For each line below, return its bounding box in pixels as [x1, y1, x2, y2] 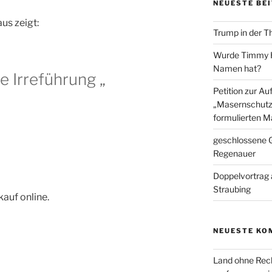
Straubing [212, 184, 251, 195]
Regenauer [212, 148, 256, 159]
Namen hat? [212, 63, 261, 74]
